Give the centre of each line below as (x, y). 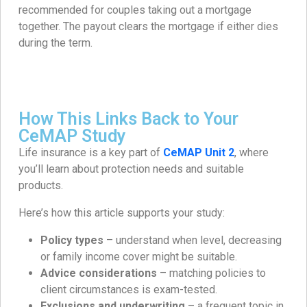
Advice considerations (99, 273)
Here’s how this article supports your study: (122, 212)
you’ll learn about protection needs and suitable (131, 169)
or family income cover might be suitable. (139, 256)
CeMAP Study (72, 136)
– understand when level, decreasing (193, 240)
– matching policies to (211, 273)
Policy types (72, 240)
